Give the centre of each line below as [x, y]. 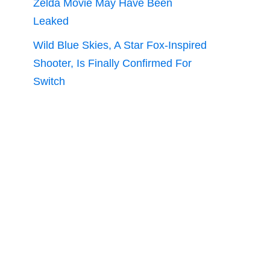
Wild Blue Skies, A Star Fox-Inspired [120, 45]
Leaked [51, 21]
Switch [49, 81]
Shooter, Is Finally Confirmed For [112, 63]
